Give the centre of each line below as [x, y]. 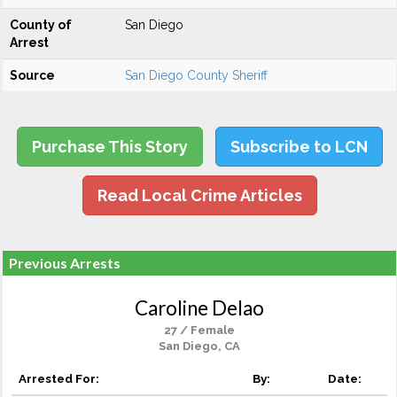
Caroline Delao [199, 308]
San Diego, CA [199, 346]
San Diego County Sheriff [196, 75]
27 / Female [199, 330]
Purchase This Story [109, 147]
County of [41, 25]
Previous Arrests [65, 263]
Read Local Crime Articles [199, 195]
